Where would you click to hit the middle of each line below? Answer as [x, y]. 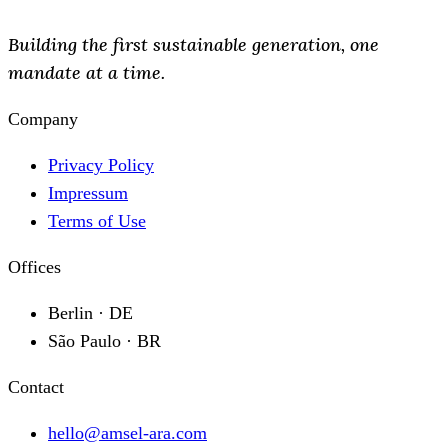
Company [43, 118]
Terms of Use [97, 220]
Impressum [88, 192]
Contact [36, 386]
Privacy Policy [101, 164]
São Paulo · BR [104, 340]
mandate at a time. [86, 72]
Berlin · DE [90, 312]
